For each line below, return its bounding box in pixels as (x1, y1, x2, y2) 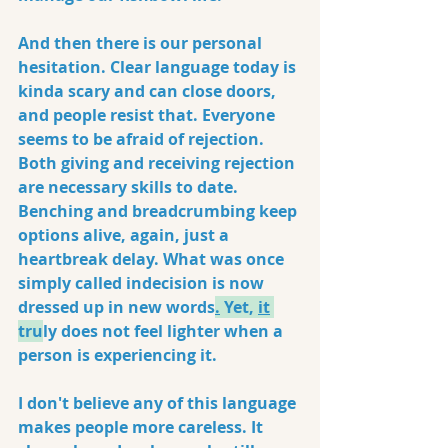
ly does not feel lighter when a (43, 320, 287, 342)
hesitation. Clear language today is (18, 56, 300, 78)
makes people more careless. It (18, 416, 267, 438)
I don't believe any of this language (18, 392, 300, 414)
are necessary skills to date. (18, 176, 242, 198)
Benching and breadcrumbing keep (18, 200, 301, 222)
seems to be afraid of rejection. (18, 128, 268, 150)
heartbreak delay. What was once (18, 248, 288, 270)
